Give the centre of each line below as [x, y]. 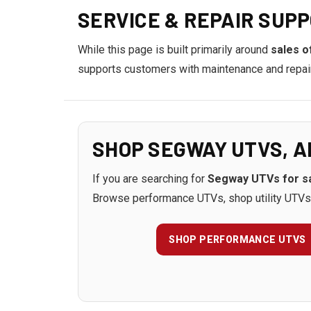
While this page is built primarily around [174, 50]
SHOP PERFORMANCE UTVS [237, 239]
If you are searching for [150, 179]
